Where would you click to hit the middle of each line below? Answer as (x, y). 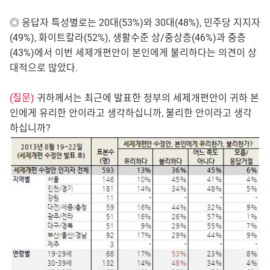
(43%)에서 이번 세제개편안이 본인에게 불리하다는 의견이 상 (133, 53)
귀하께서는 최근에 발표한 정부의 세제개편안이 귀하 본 (147, 98)
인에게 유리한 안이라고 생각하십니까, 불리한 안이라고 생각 (131, 113)
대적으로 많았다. (44, 68)
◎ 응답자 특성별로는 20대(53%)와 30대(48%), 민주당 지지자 (135, 23)
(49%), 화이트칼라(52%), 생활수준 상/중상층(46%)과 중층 (128, 38)
